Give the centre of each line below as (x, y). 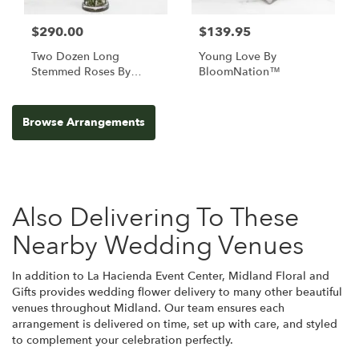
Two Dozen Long (75, 56)
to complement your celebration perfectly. (123, 340)
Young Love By (238, 56)
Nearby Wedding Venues (158, 246)
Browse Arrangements (84, 122)
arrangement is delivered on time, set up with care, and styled (175, 324)
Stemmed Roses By (81, 71)
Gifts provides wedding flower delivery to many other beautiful (177, 292)
